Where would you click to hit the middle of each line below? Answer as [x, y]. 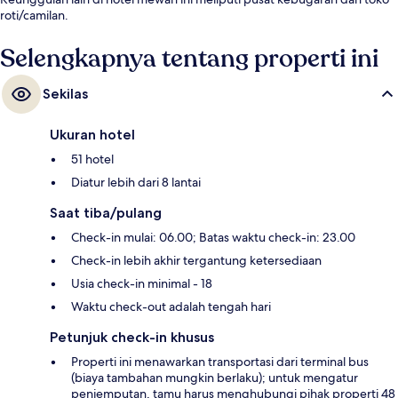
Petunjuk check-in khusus [132, 338]
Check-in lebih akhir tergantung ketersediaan [196, 261]
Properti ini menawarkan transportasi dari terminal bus [220, 362]
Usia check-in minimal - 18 [142, 284]
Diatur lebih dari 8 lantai [136, 183]
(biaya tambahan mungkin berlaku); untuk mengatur [215, 378]
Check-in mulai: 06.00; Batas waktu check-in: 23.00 [213, 238]
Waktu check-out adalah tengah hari [171, 307]
